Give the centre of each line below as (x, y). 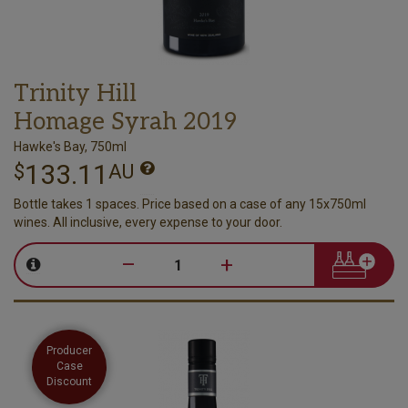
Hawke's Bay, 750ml (70, 146)
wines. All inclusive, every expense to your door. (148, 222)
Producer (69, 351)
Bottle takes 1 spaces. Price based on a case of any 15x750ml (190, 204)
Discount (69, 382)
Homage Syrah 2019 (125, 122)
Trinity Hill (75, 93)
